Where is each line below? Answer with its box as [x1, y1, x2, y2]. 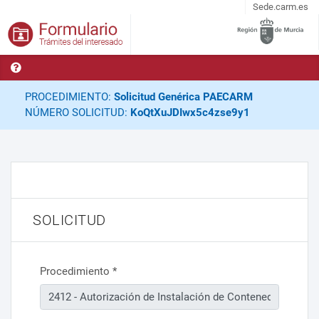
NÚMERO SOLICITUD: [24, 106, 130, 120]
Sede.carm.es [253, 1, 308, 12]
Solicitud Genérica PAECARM [113, 90, 253, 104]
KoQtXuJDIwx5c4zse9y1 [130, 106, 250, 120]
